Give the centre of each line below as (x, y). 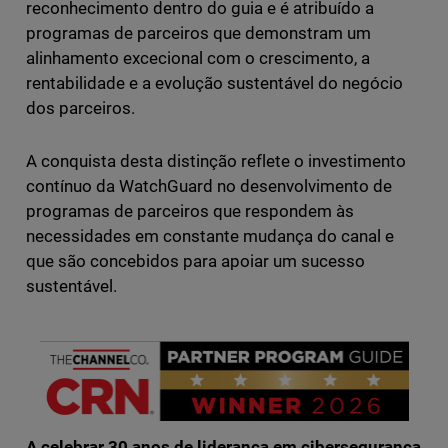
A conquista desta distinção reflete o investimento (216, 161)
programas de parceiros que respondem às (190, 211)
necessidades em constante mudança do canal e (210, 236)
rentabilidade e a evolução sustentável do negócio (214, 83)
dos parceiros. (80, 108)
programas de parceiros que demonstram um (198, 33)
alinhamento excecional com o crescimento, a (198, 58)
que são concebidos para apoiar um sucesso (195, 261)
